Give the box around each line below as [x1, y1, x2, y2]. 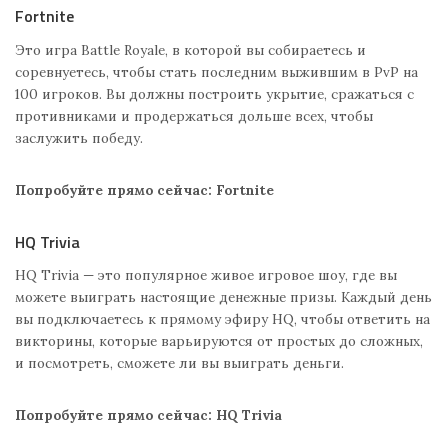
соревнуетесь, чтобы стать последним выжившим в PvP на [15, 62, 418, 81]
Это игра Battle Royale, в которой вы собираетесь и [15, 40, 366, 59]
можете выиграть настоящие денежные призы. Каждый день [15, 287, 432, 306]
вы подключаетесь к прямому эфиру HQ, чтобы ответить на [15, 309, 430, 328]
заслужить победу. [15, 128, 143, 147]
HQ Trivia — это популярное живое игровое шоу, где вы [15, 265, 397, 284]
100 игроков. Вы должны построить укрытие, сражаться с [15, 84, 414, 103]
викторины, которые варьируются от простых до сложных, [15, 331, 423, 350]
